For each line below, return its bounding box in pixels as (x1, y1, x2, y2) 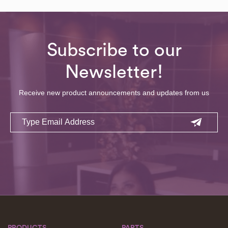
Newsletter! (65, 63, 163, 81)
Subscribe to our (46, 41, 182, 60)
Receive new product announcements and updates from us (19, 88, 209, 97)
